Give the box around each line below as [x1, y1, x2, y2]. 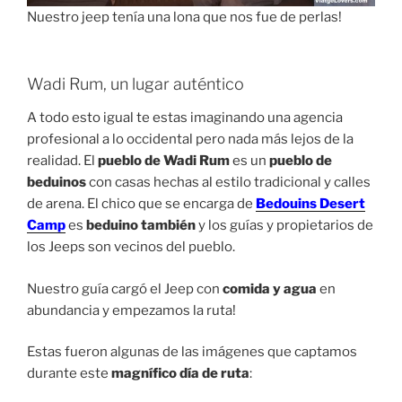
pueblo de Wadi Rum [98, 153, 230, 170]
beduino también [86, 217, 198, 234]
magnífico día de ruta [111, 365, 249, 382]
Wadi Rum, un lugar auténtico [27, 74, 244, 93]
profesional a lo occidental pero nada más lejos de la [27, 131, 354, 148]
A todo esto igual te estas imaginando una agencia [27, 109, 343, 127]
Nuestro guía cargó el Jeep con [27, 280, 220, 297]
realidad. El [27, 153, 98, 170]
